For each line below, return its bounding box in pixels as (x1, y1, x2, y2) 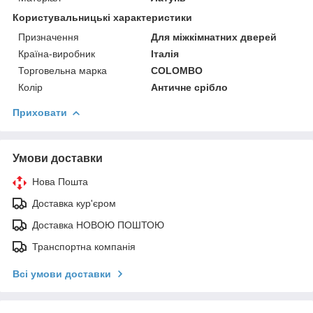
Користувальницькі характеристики (13, 11, 192, 23)
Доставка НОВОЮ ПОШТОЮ (32, 219, 164, 231)
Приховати (13, 106, 67, 118)
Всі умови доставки (13, 268, 111, 279)
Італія (151, 48, 180, 59)
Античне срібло (151, 81, 228, 93)
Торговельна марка (18, 64, 107, 76)
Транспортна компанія (32, 240, 136, 252)
